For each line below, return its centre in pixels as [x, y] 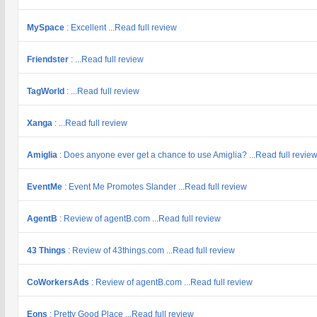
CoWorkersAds [59, 282]
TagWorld [47, 91]
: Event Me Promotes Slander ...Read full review [156, 187]
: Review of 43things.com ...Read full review [151, 250]
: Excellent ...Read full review [122, 28]
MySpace [47, 28]
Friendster [49, 59]
